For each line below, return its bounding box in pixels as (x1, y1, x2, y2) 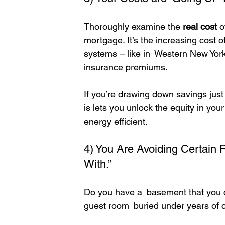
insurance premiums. (84, 62, 168, 73)
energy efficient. (84, 116, 148, 127)
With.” (84, 158, 112, 171)
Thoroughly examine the (84, 21, 183, 32)
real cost (183, 21, 217, 32)
